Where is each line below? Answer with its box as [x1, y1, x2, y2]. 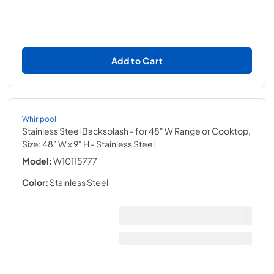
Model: [22, 155, 52, 166]
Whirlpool [22, 113, 56, 124]
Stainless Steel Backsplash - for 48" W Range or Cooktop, [22, 125, 251, 136]
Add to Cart [111, 54, 163, 66]
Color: [22, 176, 48, 188]
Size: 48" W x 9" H [22, 138, 89, 149]
